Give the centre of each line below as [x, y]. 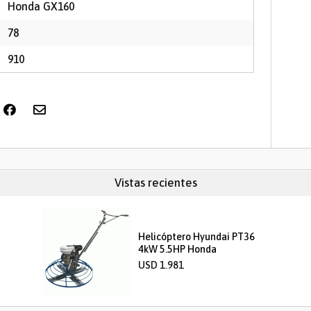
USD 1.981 [161, 265]
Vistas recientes [155, 183]
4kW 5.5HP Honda [178, 249]
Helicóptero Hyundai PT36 [197, 237]
